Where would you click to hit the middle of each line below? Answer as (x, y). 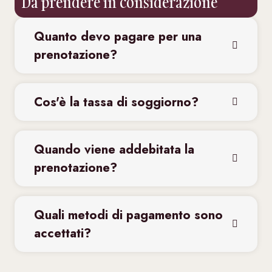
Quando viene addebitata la (114, 149)
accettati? (63, 233)
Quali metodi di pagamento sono (128, 215)
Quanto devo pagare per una (118, 36)
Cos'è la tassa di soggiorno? (116, 102)
